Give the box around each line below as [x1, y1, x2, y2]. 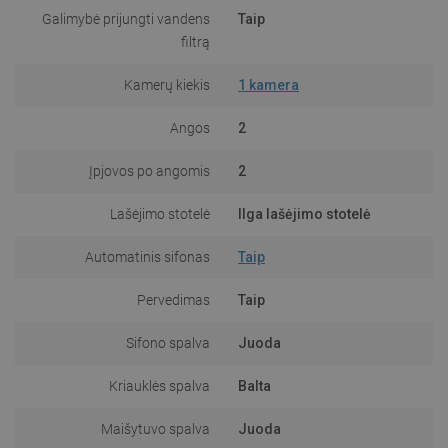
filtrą [181, 33, 210, 50]
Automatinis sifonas [85, 248, 210, 265]
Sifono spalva [126, 334, 210, 351]
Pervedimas [137, 291, 210, 308]
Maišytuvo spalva [101, 420, 210, 437]
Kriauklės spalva [109, 377, 210, 394]
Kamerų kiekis [124, 76, 210, 93]
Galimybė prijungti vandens [42, 10, 210, 27]
